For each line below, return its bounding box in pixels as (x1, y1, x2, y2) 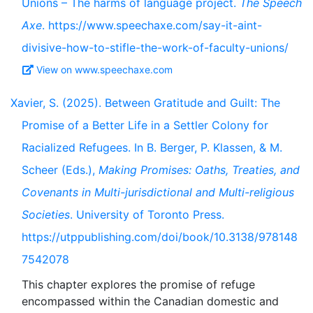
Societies (22, 208, 70, 221)
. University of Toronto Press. (70, 208, 224, 221)
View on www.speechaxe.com (36, 64, 173, 75)
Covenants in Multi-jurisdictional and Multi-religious (22, 185, 294, 199)
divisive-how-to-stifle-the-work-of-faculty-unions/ (22, 41, 289, 54)
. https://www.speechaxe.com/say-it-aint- (42, 18, 262, 32)
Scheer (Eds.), (22, 163, 99, 177)
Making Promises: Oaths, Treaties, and (99, 163, 300, 177)
